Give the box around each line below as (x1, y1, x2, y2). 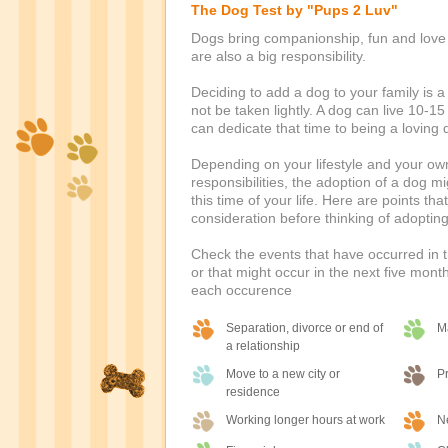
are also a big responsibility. (190, 48, 366, 64)
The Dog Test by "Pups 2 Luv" (190, 2, 398, 18)
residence (225, 385, 280, 399)
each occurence (190, 282, 292, 298)
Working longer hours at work (225, 413, 385, 427)
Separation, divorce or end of (225, 321, 383, 335)
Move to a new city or (225, 367, 340, 381)
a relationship (225, 339, 300, 353)
